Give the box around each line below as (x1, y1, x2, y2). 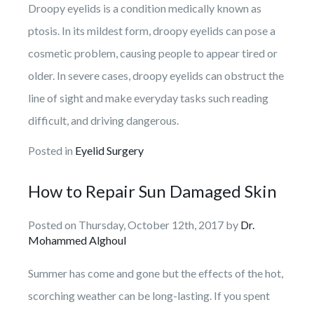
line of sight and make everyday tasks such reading (28, 90, 268, 104)
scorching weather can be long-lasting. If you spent (28, 288, 270, 302)
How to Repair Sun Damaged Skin (28, 180, 277, 201)
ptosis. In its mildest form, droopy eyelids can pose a (28, 23, 275, 37)
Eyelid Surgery (75, 143, 144, 157)
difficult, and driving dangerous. (28, 113, 179, 127)
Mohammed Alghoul (28, 233, 126, 247)
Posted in (28, 143, 75, 157)
